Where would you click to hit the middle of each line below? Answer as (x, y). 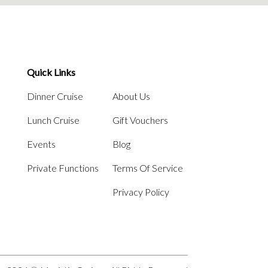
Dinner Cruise (55, 96)
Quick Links (51, 72)
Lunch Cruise (53, 120)
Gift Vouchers (140, 120)
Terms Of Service (147, 167)
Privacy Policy (141, 191)
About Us (131, 96)
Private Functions (63, 167)
